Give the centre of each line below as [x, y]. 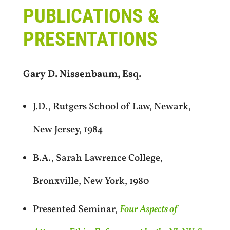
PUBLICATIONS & [91, 16]
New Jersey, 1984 [68, 130]
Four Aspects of [148, 210]
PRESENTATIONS [90, 39]
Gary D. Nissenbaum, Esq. [82, 75]
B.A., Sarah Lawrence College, [98, 158]
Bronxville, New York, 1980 [91, 181]
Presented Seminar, [76, 210]
